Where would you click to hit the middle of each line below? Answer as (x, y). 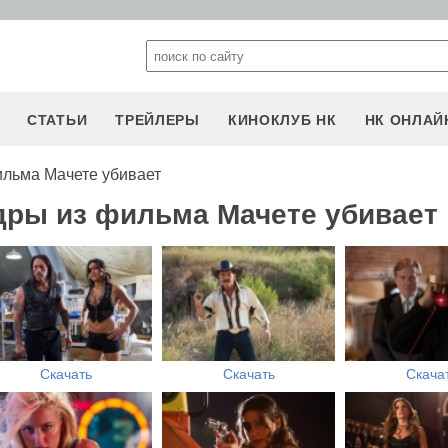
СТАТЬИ (57, 120)
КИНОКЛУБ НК (282, 120)
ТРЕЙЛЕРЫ (157, 120)
